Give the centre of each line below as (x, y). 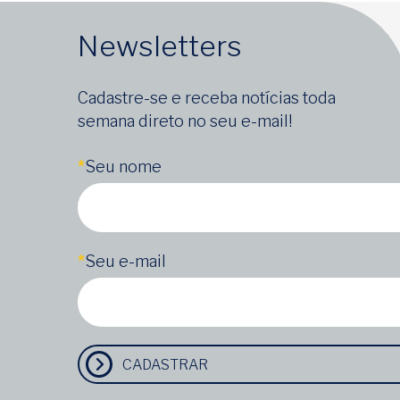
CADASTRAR (165, 364)
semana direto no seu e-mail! (185, 121)
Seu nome (123, 166)
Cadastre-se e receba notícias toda (207, 97)
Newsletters (160, 46)
